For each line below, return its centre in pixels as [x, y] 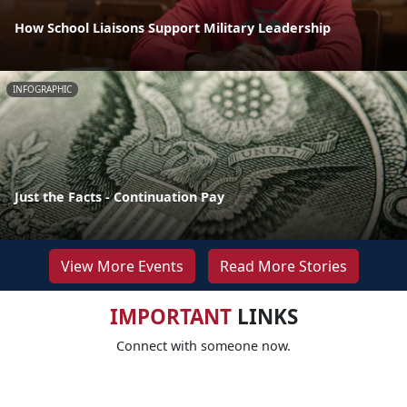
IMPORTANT [170, 316]
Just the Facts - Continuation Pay [119, 196]
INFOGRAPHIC [42, 89]
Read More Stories [283, 266]
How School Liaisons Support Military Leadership [173, 27]
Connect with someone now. [203, 345]
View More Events [122, 266]
